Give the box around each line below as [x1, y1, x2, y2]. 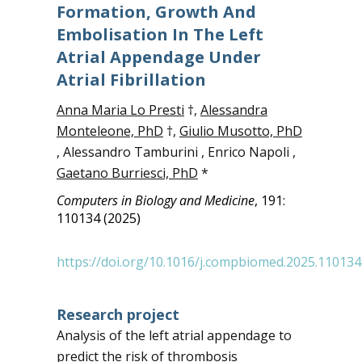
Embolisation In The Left [56, 23, 263, 45]
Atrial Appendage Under [56, 46, 261, 68]
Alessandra [200, 101, 267, 119]
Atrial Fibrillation [56, 69, 206, 90]
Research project [56, 305, 179, 324]
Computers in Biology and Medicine [56, 192, 255, 209]
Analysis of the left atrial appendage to [56, 326, 292, 344]
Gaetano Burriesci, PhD [56, 164, 198, 182]
